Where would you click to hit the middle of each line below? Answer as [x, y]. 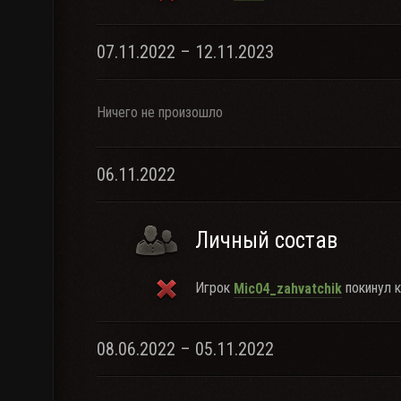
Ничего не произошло [160, 112]
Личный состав [266, 240]
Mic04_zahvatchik [288, 288]
